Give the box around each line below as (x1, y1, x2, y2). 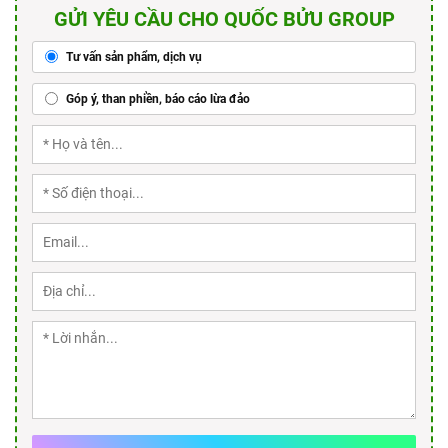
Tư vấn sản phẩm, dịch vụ (63, 49, 202, 64)
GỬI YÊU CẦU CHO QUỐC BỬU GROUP (53, 6, 395, 31)
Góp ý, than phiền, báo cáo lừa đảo (63, 91, 250, 106)
